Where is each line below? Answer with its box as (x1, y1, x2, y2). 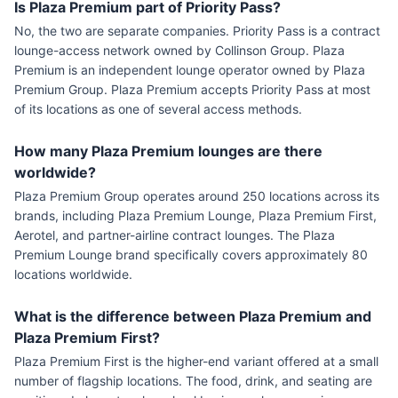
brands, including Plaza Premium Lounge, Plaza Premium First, (14, 208, 377, 223)
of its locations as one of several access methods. (14, 101, 302, 116)
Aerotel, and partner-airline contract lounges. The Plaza (14, 227, 335, 243)
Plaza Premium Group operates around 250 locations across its (14, 188, 379, 203)
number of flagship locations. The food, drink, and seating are (14, 373, 372, 388)
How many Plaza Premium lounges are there (14, 142, 322, 160)
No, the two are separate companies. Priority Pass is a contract (14, 23, 380, 38)
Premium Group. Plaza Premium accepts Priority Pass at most (14, 82, 370, 97)
